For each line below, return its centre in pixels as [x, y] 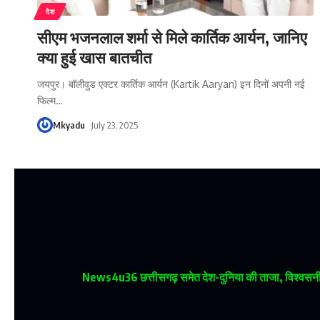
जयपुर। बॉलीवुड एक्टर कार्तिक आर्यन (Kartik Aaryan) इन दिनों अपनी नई [171, 84]
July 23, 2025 [114, 125]
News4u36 [110, 277]
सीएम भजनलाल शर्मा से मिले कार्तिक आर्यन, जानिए [172, 37]
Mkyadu [69, 125]
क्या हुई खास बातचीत [94, 57]
